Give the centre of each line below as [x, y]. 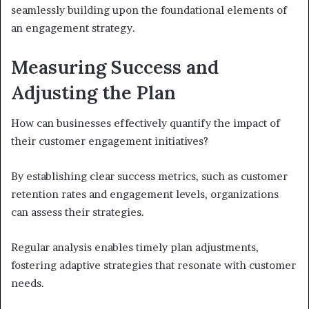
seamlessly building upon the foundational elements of [149, 10]
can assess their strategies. [78, 212]
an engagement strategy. [73, 28]
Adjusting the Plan [93, 92]
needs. [28, 283]
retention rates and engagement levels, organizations [145, 195]
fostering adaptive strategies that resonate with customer [153, 266]
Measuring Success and [115, 67]
